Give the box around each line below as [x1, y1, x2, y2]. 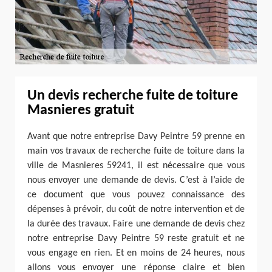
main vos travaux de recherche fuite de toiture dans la [27, 146, 245, 157]
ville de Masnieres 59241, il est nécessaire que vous [27, 161, 245, 171]
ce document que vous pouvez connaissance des [27, 190, 245, 200]
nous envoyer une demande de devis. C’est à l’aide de [27, 175, 245, 186]
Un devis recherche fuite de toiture [27, 88, 238, 103]
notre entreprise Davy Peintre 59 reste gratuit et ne [27, 234, 245, 244]
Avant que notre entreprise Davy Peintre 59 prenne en [27, 132, 245, 142]
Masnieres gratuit [27, 103, 134, 118]
